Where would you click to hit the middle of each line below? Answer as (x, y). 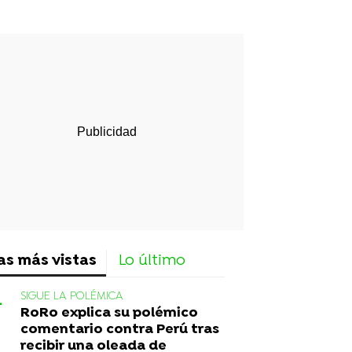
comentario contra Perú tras (120, 329)
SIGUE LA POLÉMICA (72, 296)
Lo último (152, 261)
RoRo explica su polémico (109, 313)
